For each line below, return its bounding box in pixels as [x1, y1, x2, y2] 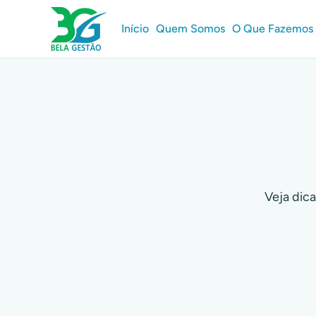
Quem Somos [156, 22, 225, 35]
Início [121, 22, 149, 35]
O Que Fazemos [232, 22, 313, 35]
